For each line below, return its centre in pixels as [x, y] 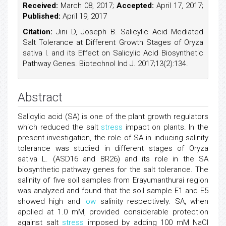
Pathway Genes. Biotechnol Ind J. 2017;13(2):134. [105, 64]
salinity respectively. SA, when [152, 201]
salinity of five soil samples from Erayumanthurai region [113, 180]
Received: [40, 6]
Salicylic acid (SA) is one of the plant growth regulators [113, 117]
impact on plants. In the [166, 127]
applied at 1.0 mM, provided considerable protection [113, 212]
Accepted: [135, 6]
